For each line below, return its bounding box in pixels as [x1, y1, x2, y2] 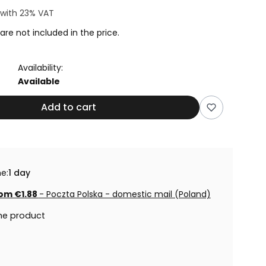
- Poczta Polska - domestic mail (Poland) [39, 188, 211, 200]
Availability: [17, 62, 63, 74]
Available [17, 75, 60, 87]
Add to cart [40, 100, 96, 114]
